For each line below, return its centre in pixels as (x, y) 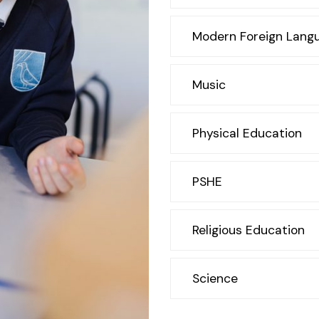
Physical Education (247, 133)
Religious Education (249, 230)
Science (215, 278)
